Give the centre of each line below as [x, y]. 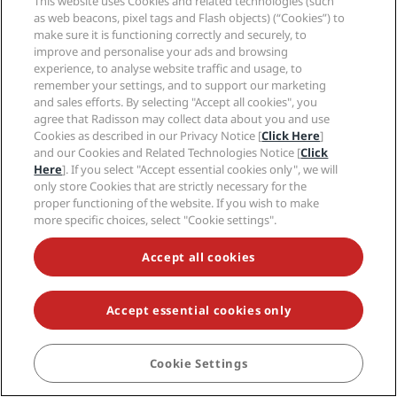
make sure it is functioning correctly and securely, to [171, 35]
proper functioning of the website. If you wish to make [177, 203]
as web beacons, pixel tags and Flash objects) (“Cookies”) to [190, 18]
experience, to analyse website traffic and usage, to [168, 68]
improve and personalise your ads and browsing [161, 51]
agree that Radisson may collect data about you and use [182, 119]
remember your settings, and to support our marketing [180, 85]
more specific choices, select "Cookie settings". [156, 220]
